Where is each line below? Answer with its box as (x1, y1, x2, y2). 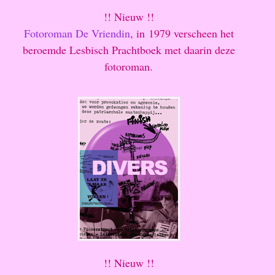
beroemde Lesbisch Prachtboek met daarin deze (22, 42, 235, 57)
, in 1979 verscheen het (130, 25, 234, 41)
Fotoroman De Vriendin (23, 25, 130, 41)
